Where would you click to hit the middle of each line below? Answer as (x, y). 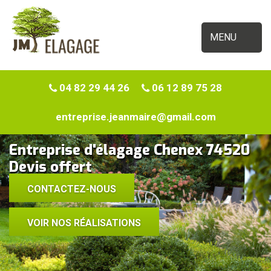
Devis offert (51, 167)
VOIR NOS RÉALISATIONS (84, 223)
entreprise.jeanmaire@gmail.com (135, 117)
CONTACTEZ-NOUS (72, 189)
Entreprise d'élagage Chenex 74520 (129, 150)
